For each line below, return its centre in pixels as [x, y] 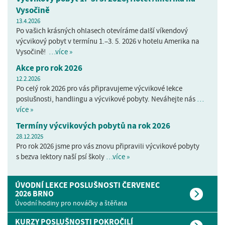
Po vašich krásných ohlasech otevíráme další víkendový [102, 30]
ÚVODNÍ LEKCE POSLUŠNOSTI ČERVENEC [87, 185]
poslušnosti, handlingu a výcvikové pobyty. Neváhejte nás [106, 99]
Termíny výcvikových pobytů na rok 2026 [93, 126]
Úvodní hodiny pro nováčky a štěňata [71, 203]
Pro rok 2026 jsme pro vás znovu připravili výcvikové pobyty [107, 146]
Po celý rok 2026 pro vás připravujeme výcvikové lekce [99, 88]
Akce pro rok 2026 [49, 68]
